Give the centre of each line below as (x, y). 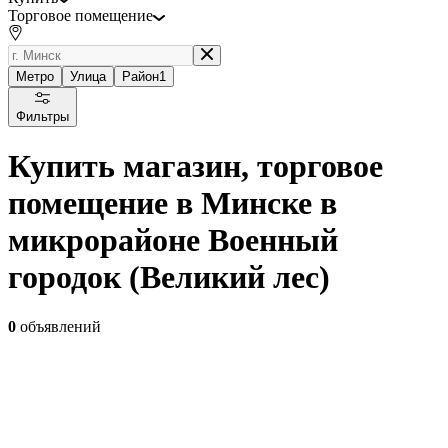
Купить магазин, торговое (195, 166)
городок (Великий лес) (169, 277)
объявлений (58, 326)
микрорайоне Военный (173, 240)
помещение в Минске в (172, 203)
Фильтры (42, 116)
